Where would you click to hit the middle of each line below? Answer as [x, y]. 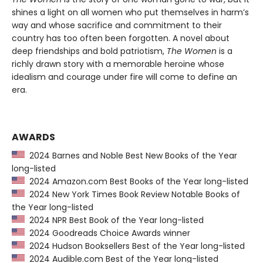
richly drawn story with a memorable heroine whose [118, 64]
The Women [193, 51]
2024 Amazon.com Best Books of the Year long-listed [136, 182]
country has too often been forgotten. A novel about [121, 38]
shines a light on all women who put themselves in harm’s [130, 13]
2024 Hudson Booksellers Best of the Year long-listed [135, 246]
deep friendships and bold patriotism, [89, 51]
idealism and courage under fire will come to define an [124, 77]
